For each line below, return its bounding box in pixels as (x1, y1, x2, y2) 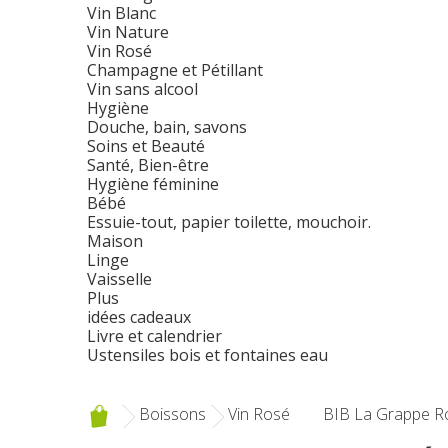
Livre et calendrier (87, 325, 222, 347)
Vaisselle (87, 268, 152, 290)
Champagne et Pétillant (87, 59, 263, 81)
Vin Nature (87, 21, 169, 43)
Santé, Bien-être (87, 154, 209, 176)
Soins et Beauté (87, 135, 205, 157)
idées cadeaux (87, 306, 191, 328)
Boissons (139, 403, 206, 426)
